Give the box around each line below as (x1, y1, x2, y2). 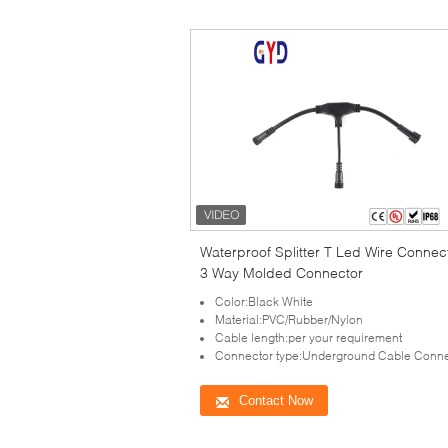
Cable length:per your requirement (215, 329, 402, 345)
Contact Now (239, 392, 313, 408)
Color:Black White (215, 293, 313, 309)
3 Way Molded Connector (200, 263, 363, 281)
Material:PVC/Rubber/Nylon (215, 311, 363, 327)
